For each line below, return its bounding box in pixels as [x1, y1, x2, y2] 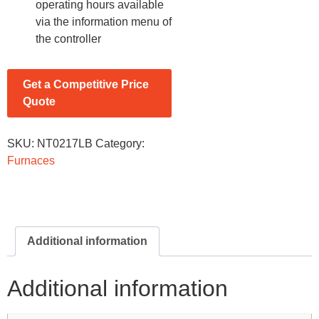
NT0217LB [37, 137, 93, 150]
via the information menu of [36, 16, 172, 28]
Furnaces [7, 154, 55, 167]
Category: [95, 137, 145, 150]
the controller [36, 33, 101, 46]
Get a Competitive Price [23, 78, 149, 91]
